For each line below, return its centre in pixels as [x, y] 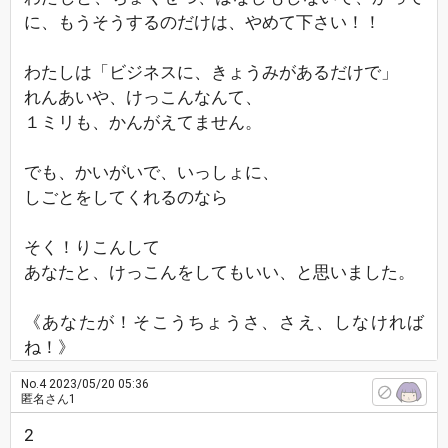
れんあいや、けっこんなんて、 [143, 97]
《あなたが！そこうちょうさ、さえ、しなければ [224, 322]
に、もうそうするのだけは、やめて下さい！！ [202, 22]
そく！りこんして [92, 247]
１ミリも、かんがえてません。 [143, 122]
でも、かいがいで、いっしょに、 [151, 172]
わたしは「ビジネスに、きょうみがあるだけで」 [211, 72]
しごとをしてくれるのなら [126, 197]
